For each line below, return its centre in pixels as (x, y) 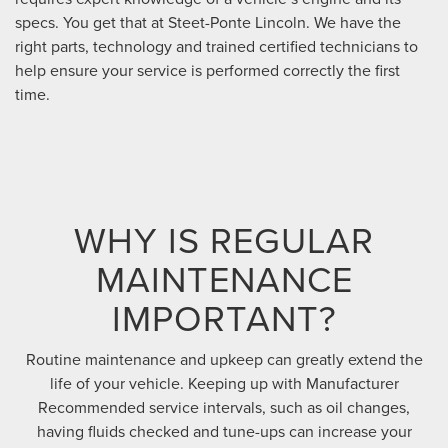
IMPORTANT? (224, 318)
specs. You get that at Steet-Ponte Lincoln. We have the (208, 22)
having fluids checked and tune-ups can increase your (224, 431)
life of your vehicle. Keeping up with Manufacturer (224, 383)
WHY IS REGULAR (224, 240)
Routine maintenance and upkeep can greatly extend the (224, 359)
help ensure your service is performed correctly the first (207, 70)
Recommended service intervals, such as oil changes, (224, 407)
